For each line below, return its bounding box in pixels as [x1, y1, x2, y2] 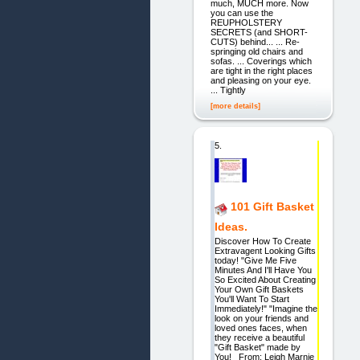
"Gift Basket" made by [214, 342, 301, 353]
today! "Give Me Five [214, 256, 297, 266]
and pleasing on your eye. [210, 75, 311, 85]
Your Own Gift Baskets [214, 284, 304, 295]
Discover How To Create [214, 236, 311, 247]
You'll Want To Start [214, 294, 289, 305]
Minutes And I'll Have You [214, 265, 312, 276]
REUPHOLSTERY [210, 17, 282, 27]
